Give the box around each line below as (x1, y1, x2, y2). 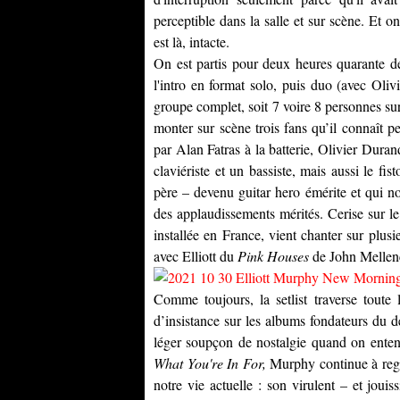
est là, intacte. (154, 32, 229, 51)
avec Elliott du (154, 246, 237, 265)
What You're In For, (154, 354, 271, 372)
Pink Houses (237, 246, 309, 265)
